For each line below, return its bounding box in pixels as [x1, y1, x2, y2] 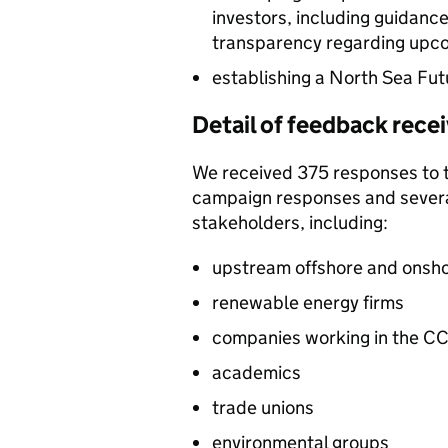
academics [212, 361, 301, 384]
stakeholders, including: [192, 211, 388, 234]
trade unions [212, 396, 314, 419]
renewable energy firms [212, 291, 404, 314]
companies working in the [212, 326, 423, 349]
